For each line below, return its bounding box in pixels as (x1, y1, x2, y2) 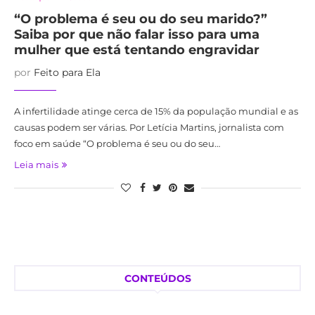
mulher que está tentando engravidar (14, 41, 259, 58)
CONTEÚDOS (124, 271, 191, 285)
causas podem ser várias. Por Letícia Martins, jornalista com (14, 121, 284, 133)
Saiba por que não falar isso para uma (14, 26, 259, 42)
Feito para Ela (34, 65, 101, 79)
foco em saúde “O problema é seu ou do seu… (14, 137, 220, 149)
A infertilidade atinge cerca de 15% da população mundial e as (14, 105, 298, 117)
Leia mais (14, 158, 58, 170)
